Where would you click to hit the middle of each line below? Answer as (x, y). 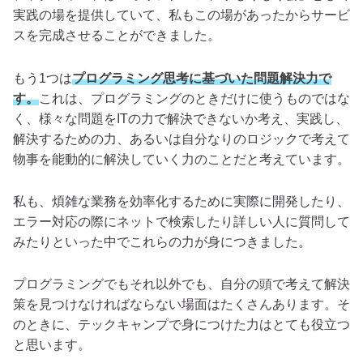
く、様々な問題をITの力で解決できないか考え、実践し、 (181, 118)
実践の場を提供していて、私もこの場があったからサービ (181, 15)
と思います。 (52, 344)
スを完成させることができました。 (117, 36)
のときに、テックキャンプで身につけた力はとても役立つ (181, 324)
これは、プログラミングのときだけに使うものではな (194, 98)
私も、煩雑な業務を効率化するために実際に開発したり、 (181, 201)
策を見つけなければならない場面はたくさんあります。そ (181, 304)
